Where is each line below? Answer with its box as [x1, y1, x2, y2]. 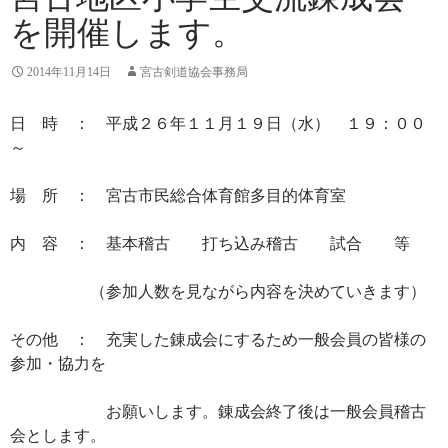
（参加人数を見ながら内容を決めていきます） [10, 283, 426, 301]
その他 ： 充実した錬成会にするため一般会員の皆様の [10, 331, 426, 349]
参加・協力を [10, 355, 106, 373]
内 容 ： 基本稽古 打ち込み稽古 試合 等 [10, 235, 410, 253]
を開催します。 [10, 15, 245, 52]
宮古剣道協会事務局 [140, 65, 248, 80]
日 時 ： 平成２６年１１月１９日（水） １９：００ [10, 115, 426, 133]
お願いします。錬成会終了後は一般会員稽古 [10, 403, 426, 421]
